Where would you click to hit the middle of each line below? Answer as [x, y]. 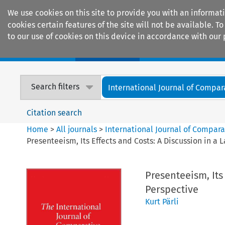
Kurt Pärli [162, 201]
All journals [78, 129]
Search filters [55, 87]
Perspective [172, 189]
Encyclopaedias [185, 51]
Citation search [54, 113]
